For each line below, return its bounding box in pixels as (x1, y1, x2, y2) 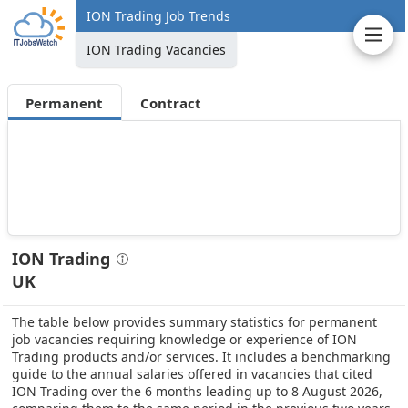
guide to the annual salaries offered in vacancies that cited (12, 364, 372, 382)
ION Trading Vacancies (87, 41, 226, 58)
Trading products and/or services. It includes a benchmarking (12, 347, 391, 365)
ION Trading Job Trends (87, 7, 230, 25)
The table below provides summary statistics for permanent (12, 312, 377, 331)
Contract (139, 93, 201, 112)
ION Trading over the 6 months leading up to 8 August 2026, (12, 382, 382, 400)
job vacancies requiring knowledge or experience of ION (12, 330, 357, 348)
